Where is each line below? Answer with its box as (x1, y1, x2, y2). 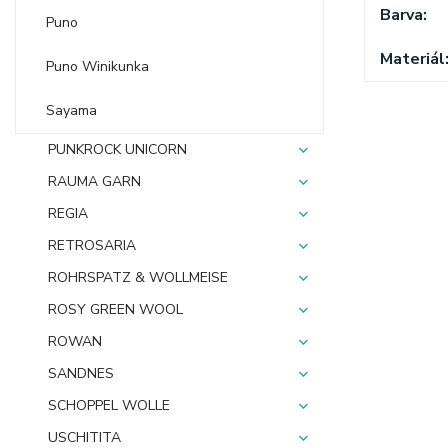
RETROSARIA (48, 236, 136, 255)
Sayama (46, 101, 97, 120)
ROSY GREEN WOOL (48, 300, 183, 319)
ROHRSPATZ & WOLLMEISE (48, 268, 228, 287)
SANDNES (48, 364, 114, 383)
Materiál (379, 47, 445, 70)
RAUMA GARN (48, 172, 141, 191)
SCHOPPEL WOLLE (48, 396, 170, 415)
